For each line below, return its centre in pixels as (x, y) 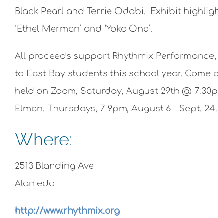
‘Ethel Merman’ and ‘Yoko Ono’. (83, 28)
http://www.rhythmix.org (67, 210)
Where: (43, 139)
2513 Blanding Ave (54, 166)
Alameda (35, 183)
